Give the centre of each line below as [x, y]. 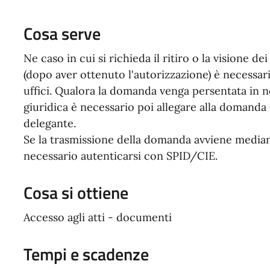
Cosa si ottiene [76, 193]
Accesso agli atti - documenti [97, 218]
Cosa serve [62, 34]
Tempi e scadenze [86, 254]
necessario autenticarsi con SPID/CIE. [120, 156]
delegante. [49, 124]
